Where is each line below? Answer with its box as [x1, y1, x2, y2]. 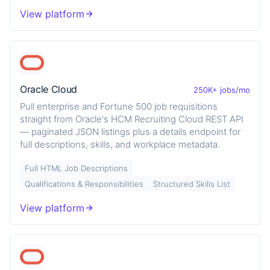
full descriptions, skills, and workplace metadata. [20, 138, 220, 150]
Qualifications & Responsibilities [25, 178, 143, 189]
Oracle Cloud [20, 83, 78, 95]
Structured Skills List [153, 178, 230, 189]
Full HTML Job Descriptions [25, 163, 128, 173]
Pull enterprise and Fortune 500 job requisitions [20, 100, 218, 112]
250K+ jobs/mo [193, 84, 250, 95]
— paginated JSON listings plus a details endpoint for [20, 125, 240, 137]
